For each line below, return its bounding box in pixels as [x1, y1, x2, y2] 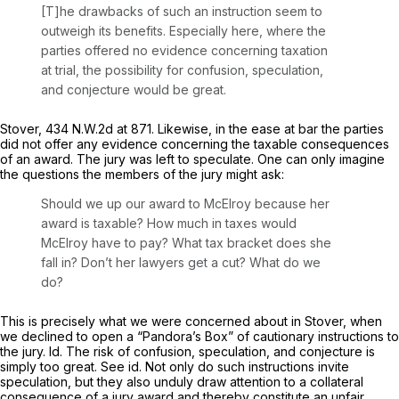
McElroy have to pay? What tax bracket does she [41, 235, 331, 251]
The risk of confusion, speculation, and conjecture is [66, 344, 375, 360]
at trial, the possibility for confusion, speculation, [41, 62, 323, 78]
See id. [101, 359, 145, 375]
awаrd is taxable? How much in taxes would [41, 216, 297, 232]
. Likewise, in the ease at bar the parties [151, 121, 384, 137]
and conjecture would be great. [41, 82, 226, 98]
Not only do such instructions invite [145, 359, 349, 375]
